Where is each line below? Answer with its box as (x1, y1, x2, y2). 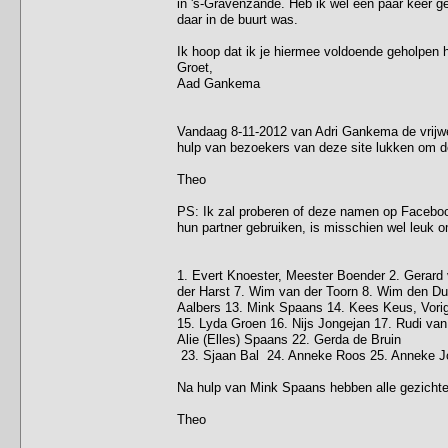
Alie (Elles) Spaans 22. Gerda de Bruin (177, 331, 401, 347)
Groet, (177, 59, 213, 75)
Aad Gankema (177, 75, 260, 91)
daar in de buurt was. (177, 11, 298, 27)
